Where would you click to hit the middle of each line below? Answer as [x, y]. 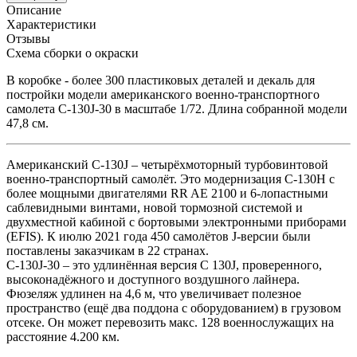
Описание [34, 10]
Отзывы [28, 38]
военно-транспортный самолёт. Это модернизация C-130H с [171, 178]
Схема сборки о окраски [73, 53]
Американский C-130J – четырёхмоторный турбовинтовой [167, 164]
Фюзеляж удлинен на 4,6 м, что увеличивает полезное [154, 293]
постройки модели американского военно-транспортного [163, 94]
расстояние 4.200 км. [63, 336]
